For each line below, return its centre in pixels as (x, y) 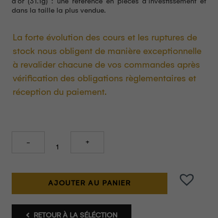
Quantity (25, 135)
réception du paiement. (60, 92)
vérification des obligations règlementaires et (104, 78)
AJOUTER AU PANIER (90, 183)
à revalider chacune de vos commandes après (106, 65)
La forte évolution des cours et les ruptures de (105, 37)
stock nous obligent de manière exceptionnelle (107, 51)
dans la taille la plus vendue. (59, 10)
